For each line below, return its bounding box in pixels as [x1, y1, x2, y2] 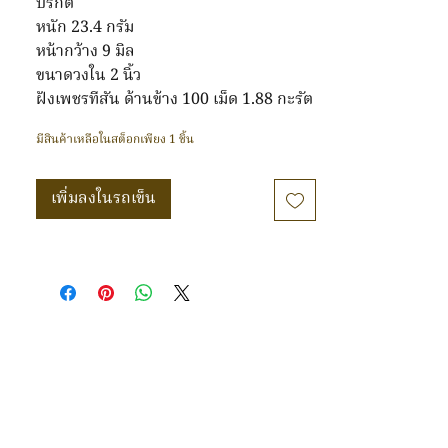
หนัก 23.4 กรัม [36, 15, 134, 41]
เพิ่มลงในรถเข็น [51, 186, 156, 212]
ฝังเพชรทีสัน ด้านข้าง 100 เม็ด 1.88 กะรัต [36, 87, 313, 113]
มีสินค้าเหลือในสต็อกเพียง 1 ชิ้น [36, 130, 194, 149]
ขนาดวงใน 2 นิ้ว [36, 63, 145, 89]
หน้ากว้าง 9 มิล [36, 39, 135, 65]
